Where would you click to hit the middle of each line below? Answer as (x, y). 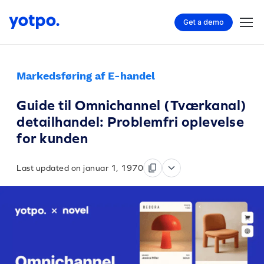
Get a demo (204, 22)
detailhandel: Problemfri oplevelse (130, 122)
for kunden (52, 138)
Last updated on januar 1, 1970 (80, 168)
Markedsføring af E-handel (86, 76)
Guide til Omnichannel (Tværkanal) (132, 105)
